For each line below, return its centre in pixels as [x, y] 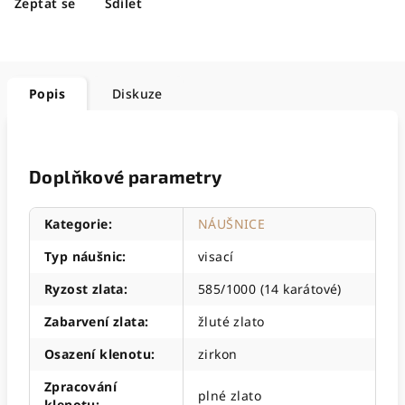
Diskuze [137, 94]
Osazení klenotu [98, 354]
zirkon [218, 354]
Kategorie [76, 224]
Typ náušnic [84, 256]
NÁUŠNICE [232, 224]
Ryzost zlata [84, 289]
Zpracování [81, 386]
